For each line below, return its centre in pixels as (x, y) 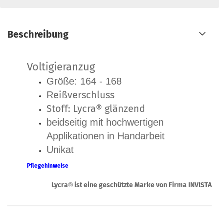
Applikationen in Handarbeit (106, 136)
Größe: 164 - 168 (84, 81)
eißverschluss (84, 95)
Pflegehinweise (48, 166)
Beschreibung (38, 34)
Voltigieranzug (61, 67)
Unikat (60, 150)
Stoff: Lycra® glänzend (96, 109)
